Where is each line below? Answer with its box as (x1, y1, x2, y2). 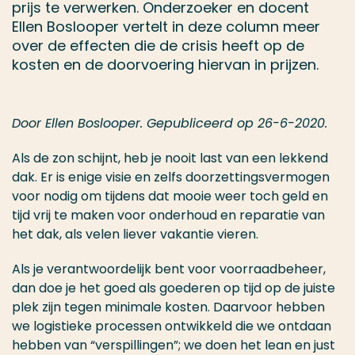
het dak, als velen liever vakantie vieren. (12, 225, 258, 243)
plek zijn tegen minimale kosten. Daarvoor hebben (12, 298, 325, 316)
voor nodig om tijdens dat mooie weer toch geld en (12, 187, 328, 205)
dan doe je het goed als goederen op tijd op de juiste (12, 279, 335, 297)
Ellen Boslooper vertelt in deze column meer (12, 17, 320, 36)
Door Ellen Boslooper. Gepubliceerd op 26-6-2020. (12, 114, 331, 132)
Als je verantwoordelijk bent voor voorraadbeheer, (12, 260, 326, 278)
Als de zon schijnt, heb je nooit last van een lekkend (12, 149, 328, 167)
